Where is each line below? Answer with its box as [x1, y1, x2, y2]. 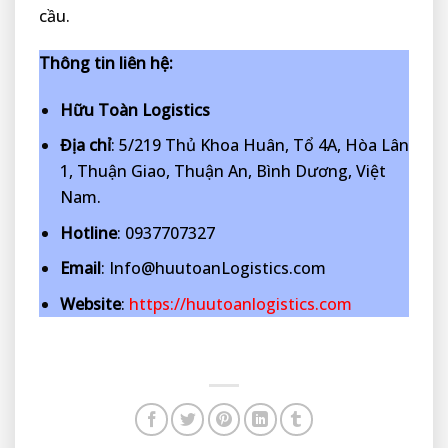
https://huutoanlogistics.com [128, 293, 352, 316]
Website [59, 293, 121, 316]
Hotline [59, 221, 117, 244]
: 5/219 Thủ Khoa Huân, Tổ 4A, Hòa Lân [110, 134, 409, 157]
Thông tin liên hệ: [39, 51, 173, 74]
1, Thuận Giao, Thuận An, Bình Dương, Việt [59, 160, 386, 183]
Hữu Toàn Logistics [59, 98, 210, 121]
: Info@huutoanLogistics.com [100, 257, 326, 280]
